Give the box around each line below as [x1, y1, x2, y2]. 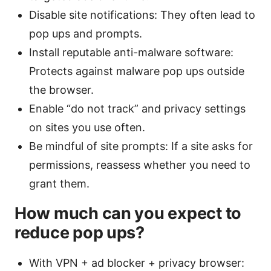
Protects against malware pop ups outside [29, 64, 244, 77]
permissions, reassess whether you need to [29, 158, 250, 171]
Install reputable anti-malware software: [29, 45, 233, 59]
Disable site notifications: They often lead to [29, 8, 255, 21]
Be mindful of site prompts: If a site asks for [29, 139, 253, 152]
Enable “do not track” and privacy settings [29, 102, 246, 115]
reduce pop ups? [15, 222, 145, 243]
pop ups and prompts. [29, 27, 142, 40]
